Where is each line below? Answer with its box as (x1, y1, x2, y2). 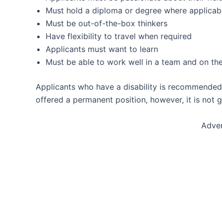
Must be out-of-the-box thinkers (46, 18, 167, 29)
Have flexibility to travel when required (46, 31, 192, 42)
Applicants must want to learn (46, 44, 158, 55)
